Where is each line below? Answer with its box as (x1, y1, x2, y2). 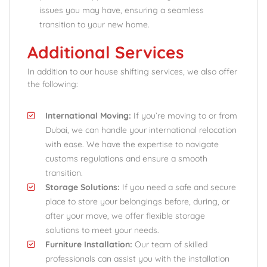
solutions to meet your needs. (45, 225, 159, 235)
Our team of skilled (132, 239, 207, 250)
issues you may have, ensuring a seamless (39, 5, 204, 15)
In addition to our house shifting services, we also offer (27, 66, 237, 77)
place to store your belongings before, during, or (45, 196, 229, 207)
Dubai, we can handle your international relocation (45, 125, 237, 135)
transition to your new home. (39, 19, 150, 30)
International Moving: (45, 110, 131, 121)
